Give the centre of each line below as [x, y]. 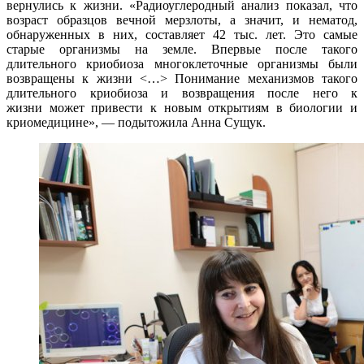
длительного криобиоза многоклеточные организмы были [182, 64]
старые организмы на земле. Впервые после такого [182, 50]
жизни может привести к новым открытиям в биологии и [182, 108]
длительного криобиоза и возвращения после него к [182, 93]
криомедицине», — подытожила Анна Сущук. [138, 123]
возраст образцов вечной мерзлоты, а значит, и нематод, [182, 20]
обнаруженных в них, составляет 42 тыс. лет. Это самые [182, 35]
